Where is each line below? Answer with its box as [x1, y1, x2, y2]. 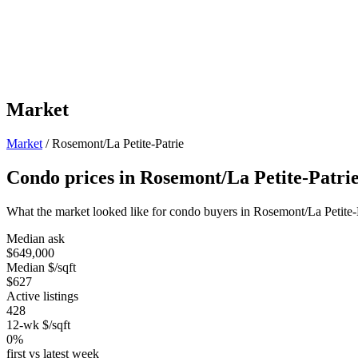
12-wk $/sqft [6, 317, 70, 332]
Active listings [6, 288, 78, 303]
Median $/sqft [6, 260, 76, 274]
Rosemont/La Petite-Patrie [52, 136, 184, 150]
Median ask [6, 231, 65, 245]
